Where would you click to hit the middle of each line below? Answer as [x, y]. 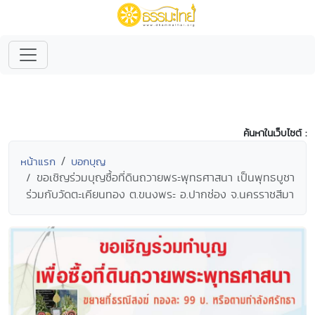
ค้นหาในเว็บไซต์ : [275, 133]
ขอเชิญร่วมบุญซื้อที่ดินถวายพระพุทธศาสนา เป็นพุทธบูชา [166, 178]
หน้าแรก [38, 161]
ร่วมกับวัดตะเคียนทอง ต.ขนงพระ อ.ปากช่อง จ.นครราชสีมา [160, 194]
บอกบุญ [89, 161]
